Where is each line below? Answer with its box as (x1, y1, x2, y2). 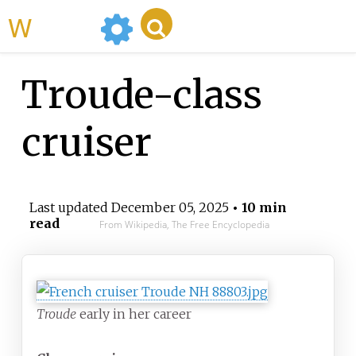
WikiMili (32, 8, 94, 44)
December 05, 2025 (110, 199, 229, 216)
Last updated (29, 199, 111, 216)
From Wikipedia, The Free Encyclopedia (99, 218, 269, 232)
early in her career (76, 306, 192, 323)
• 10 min (228, 199, 287, 216)
